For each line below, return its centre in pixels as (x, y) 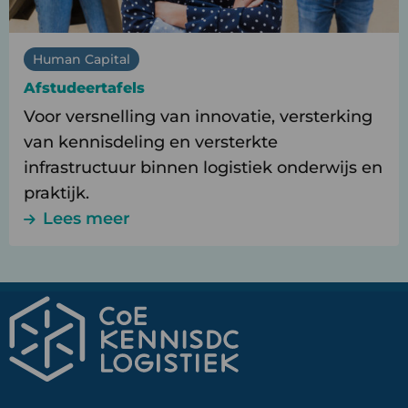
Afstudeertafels (84, 88)
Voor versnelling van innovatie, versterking (198, 117)
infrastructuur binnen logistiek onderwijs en (203, 168)
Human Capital (82, 59)
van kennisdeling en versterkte (151, 143)
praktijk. (56, 194)
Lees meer (87, 219)
